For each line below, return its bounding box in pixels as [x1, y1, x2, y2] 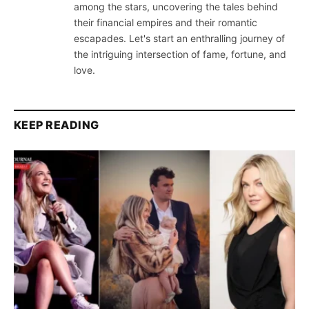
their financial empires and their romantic [74, 17, 257, 29]
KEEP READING [14, 118, 99, 132]
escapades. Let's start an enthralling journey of [74, 32, 285, 45]
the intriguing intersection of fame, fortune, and [74, 48, 286, 61]
